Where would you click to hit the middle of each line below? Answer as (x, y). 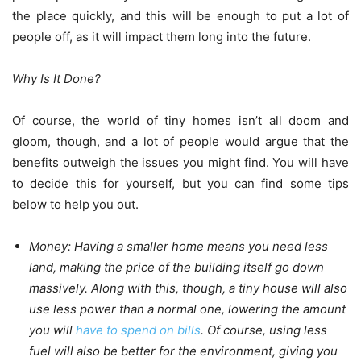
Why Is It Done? (56, 79)
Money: (52, 247)
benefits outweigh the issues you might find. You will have (180, 163)
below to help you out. (75, 205)
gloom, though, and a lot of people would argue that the (180, 142)
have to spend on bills (138, 330)
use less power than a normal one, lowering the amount (187, 309)
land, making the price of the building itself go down (176, 268)
